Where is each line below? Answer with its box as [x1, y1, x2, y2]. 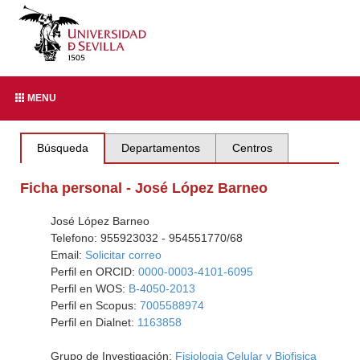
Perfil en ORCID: [50, 265, 138, 278]
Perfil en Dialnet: [50, 316, 137, 329]
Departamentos [121, 141, 200, 154]
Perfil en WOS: [50, 282, 129, 295]
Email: [50, 248, 85, 261]
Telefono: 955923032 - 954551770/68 [50, 231, 243, 244]
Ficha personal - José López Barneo [20, 180, 268, 196]
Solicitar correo [84, 248, 162, 261]
